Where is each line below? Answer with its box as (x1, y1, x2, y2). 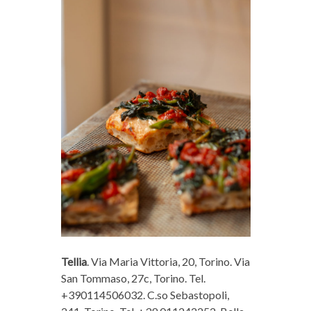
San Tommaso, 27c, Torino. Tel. (60, 271, 205, 285)
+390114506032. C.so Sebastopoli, (60, 287, 229, 301)
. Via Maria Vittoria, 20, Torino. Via (86, 254, 250, 268)
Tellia (60, 254, 87, 268)
